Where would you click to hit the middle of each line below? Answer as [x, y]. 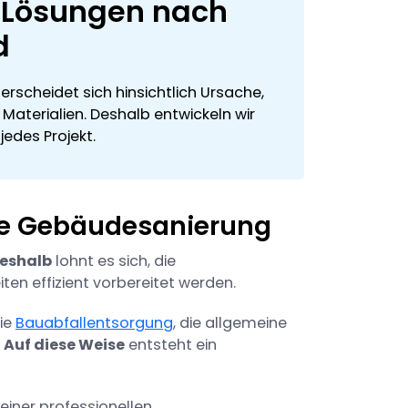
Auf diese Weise [64, 345]
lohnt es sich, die [114, 261]
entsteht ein [171, 345]
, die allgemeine [230, 323]
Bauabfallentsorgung [94, 323]
